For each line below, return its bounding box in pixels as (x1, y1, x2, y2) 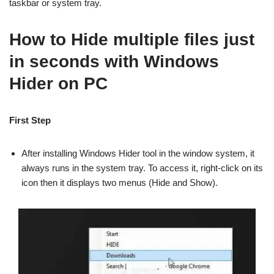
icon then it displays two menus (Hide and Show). (21, 177, 218, 188)
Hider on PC (9, 74, 108, 93)
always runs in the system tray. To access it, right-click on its (21, 163, 263, 173)
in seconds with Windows (9, 52, 219, 71)
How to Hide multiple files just (9, 30, 254, 49)
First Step (9, 115, 51, 125)
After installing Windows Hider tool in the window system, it (21, 148, 254, 158)
